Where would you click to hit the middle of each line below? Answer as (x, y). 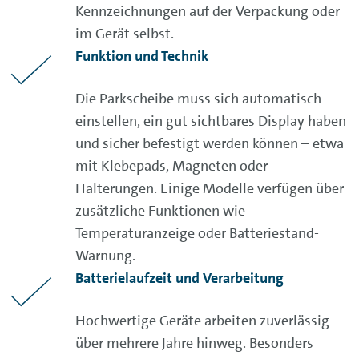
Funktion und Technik (142, 56)
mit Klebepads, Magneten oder (171, 166)
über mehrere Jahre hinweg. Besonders (194, 343)
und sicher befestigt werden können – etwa (210, 143)
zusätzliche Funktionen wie (160, 211)
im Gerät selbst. (125, 34)
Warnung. (105, 256)
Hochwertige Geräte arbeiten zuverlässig (202, 321)
